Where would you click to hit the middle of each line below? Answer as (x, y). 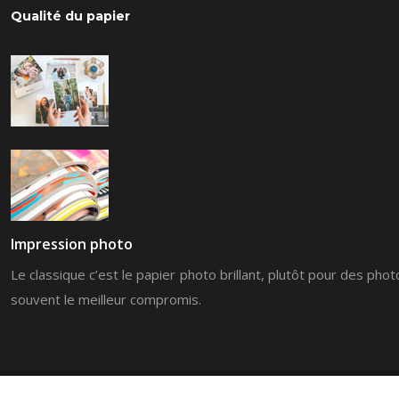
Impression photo (72, 244)
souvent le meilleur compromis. (106, 299)
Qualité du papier (70, 16)
